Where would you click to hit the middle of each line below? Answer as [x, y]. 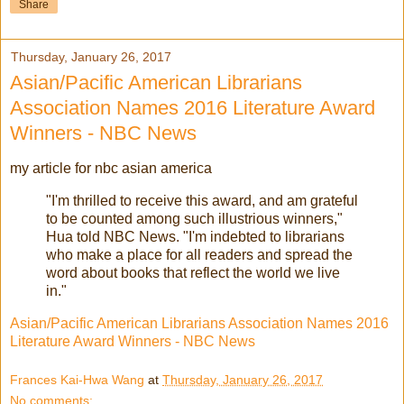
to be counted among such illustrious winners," [194, 218]
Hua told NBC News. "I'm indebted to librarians [195, 236]
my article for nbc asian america [111, 169]
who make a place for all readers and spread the [199, 254]
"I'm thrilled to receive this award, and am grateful [202, 200]
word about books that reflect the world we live [193, 272]
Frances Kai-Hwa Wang [77, 380]
